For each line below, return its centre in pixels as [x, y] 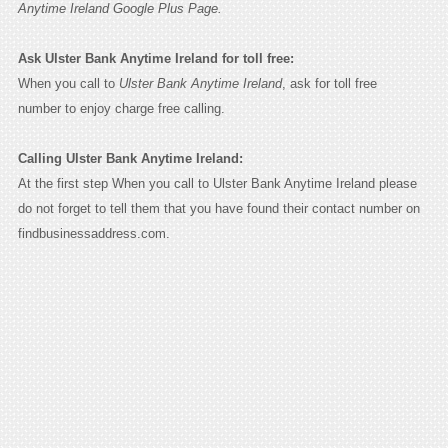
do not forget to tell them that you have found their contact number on [218, 208]
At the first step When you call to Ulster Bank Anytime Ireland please [217, 183]
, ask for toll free [329, 83]
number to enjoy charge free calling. [121, 108]
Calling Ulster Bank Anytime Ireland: [130, 158]
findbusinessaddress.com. [93, 233]
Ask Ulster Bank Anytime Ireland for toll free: [155, 58]
